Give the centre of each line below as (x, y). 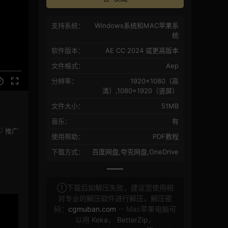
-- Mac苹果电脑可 (146, 209)
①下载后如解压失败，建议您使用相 (115, 188)
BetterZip (132, 220)
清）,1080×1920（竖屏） (140, 91)
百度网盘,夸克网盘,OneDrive (135, 152)
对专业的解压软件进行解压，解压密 (115, 198)
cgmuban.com (92, 209)
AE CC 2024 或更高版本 (142, 51)
